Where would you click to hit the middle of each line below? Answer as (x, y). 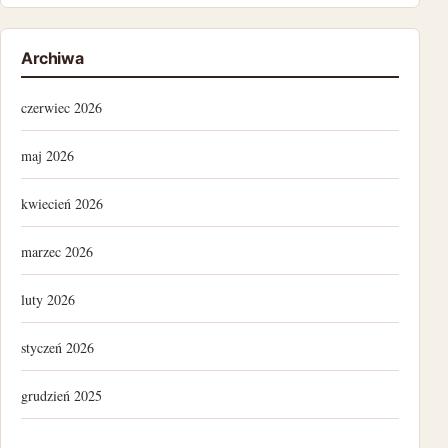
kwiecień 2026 (62, 204)
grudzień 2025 (61, 396)
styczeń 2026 (57, 348)
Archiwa (52, 58)
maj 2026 (47, 156)
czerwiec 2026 (61, 108)
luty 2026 (48, 300)
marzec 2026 (57, 252)
